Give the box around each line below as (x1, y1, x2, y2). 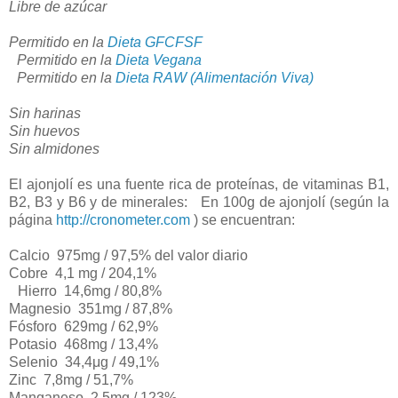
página (9, 211, 56, 227)
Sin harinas (9, 105, 92, 121)
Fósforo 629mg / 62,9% (9, 318, 167, 334)
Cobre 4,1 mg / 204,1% (9, 265, 156, 281)
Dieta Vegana (115, 52, 202, 68)
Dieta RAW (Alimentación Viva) (115, 69, 314, 85)
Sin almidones (9, 140, 99, 156)
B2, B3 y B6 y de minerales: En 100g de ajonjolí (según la (9, 194, 389, 210)
